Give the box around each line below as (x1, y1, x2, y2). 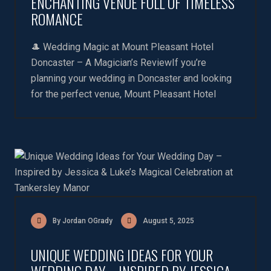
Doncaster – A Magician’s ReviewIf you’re (31, 57, 206, 68)
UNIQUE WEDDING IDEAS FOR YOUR (31, 244, 213, 266)
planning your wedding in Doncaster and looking (31, 73, 232, 84)
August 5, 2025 (143, 217, 194, 225)
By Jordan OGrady (53, 217, 113, 225)
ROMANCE (31, 8, 83, 30)
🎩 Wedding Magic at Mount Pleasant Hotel (31, 41, 214, 53)
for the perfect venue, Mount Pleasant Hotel (31, 88, 216, 100)
